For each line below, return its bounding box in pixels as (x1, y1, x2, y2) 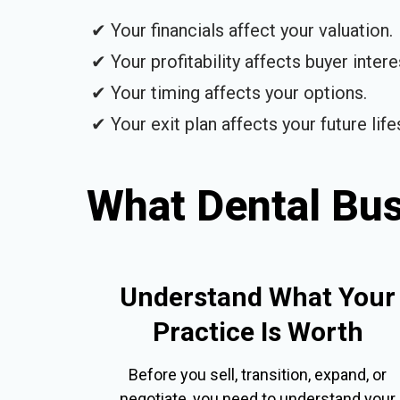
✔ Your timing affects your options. (91, 81, 367, 104)
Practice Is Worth (152, 315, 363, 347)
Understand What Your (120, 280, 396, 312)
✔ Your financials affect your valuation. (91, 19, 393, 41)
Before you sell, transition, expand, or (129, 364, 387, 384)
